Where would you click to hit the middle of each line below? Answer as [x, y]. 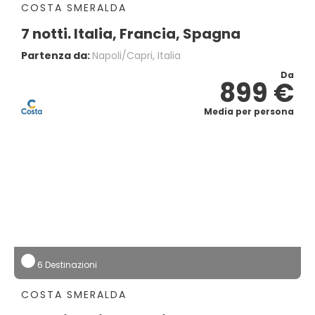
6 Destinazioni [66, 264]
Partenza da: [57, 55]
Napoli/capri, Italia [136, 55]
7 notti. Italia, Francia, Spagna [131, 33]
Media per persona [249, 111]
